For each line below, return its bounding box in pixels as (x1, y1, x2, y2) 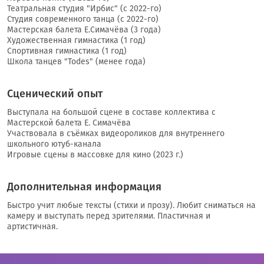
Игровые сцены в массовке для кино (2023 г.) (7, 150, 183, 160)
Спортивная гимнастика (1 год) (7, 46, 127, 57)
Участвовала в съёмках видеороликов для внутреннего (7, 128, 225, 139)
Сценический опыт (7, 87, 103, 101)
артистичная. (7, 222, 58, 232)
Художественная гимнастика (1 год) (7, 35, 146, 46)
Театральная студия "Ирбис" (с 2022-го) (7, 4, 161, 14)
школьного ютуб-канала (7, 139, 101, 150)
